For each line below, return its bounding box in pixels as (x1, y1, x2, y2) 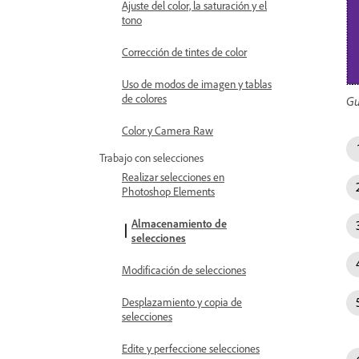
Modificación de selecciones (122, 263, 246, 276)
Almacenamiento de (131, 216, 227, 230)
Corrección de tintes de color (122, 45, 247, 58)
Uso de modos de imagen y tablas (122, 77, 272, 91)
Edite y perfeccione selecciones (122, 341, 260, 355)
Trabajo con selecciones (99, 151, 204, 164)
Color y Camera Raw (122, 123, 213, 137)
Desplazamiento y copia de (122, 295, 242, 309)
